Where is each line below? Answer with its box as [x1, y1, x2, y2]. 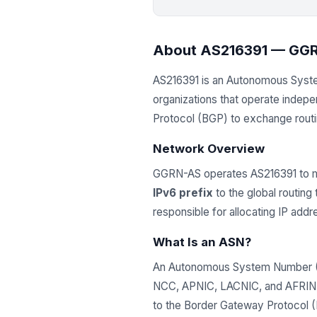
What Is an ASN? [153, 235, 251, 249]
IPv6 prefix [153, 186, 213, 200]
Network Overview [153, 142, 265, 156]
